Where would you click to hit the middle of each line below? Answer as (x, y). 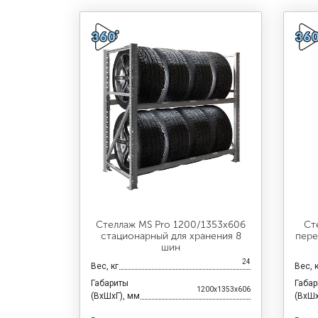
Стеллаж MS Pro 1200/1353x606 (171, 224)
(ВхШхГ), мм (115, 296)
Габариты (109, 283)
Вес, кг (104, 266)
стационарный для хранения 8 (171, 236)
